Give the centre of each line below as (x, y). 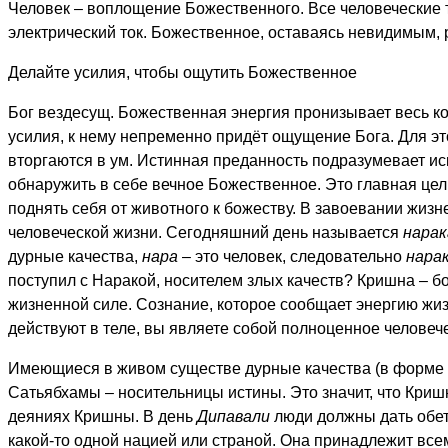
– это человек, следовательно (292, 256)
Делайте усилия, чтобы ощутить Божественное (182, 72)
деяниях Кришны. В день (102, 416)
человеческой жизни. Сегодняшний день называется (205, 232)
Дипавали (233, 416)
